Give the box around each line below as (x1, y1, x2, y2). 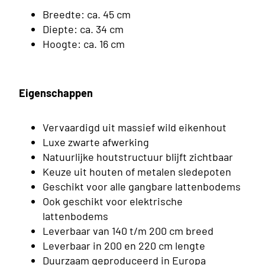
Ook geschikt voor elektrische (43, 195, 183, 208)
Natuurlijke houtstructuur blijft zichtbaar (43, 150, 233, 164)
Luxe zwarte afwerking (43, 135, 149, 149)
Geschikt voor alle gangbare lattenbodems (43, 180, 241, 193)
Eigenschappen (19, 86, 93, 100)
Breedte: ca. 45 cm (43, 8, 131, 21)
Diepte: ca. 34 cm (43, 22, 124, 36)
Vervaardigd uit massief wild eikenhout (43, 121, 227, 134)
